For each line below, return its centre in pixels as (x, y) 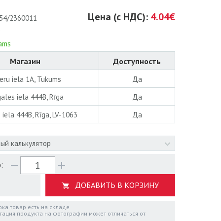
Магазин (25, 61)
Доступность (137, 61)
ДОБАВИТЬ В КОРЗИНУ (117, 185)
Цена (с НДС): (119, 17)
